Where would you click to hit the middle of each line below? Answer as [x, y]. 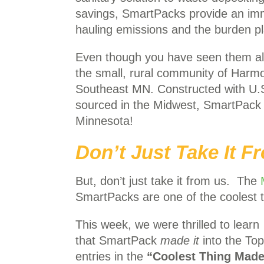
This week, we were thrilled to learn [167, 225]
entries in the [111, 256]
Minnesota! [104, 121]
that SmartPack [118, 240]
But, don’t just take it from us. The [168, 181]
